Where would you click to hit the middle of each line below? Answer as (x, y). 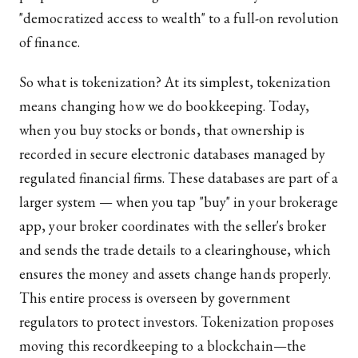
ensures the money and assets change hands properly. (175, 274)
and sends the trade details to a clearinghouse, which (175, 250)
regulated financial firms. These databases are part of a (179, 178)
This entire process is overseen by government (155, 298)
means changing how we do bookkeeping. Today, (165, 106)
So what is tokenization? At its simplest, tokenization (175, 82)
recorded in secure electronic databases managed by (173, 154)
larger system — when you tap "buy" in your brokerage (179, 202)
